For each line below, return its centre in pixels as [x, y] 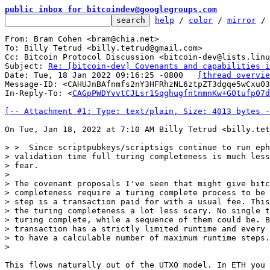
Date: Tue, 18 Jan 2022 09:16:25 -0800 [190, 75]
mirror [242, 20]
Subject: [27, 66]
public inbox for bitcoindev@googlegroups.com [111, 9]
